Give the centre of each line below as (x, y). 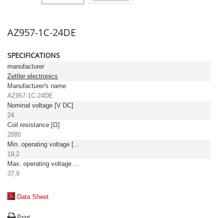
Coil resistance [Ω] (34, 125)
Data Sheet (33, 197)
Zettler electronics (33, 76)
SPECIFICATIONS (34, 55)
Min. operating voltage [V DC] (77, 144)
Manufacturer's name (37, 86)
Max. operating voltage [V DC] (77, 164)
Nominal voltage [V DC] (40, 105)
